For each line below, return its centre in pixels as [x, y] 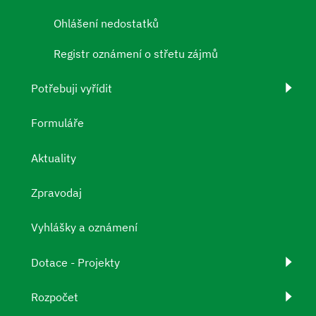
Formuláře [57, 123]
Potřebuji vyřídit [72, 88]
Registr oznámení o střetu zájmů [136, 53]
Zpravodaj [56, 193]
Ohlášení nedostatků [106, 23]
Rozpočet [55, 297]
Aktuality [54, 158]
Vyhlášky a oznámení [84, 227]
